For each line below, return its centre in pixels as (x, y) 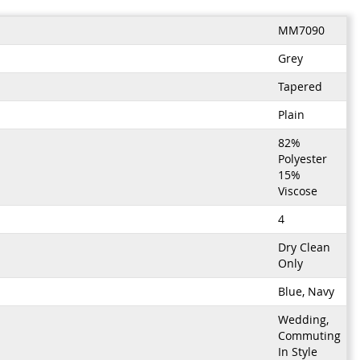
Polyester (302, 159)
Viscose (297, 191)
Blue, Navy (306, 291)
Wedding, (303, 319)
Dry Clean (304, 247)
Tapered (300, 86)
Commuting (309, 335)
